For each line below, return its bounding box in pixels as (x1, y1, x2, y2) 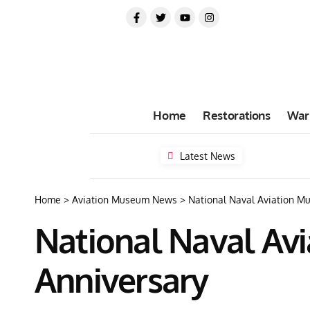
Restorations (202, 107, 271, 122)
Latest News (180, 149, 236, 162)
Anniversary (35, 259, 208, 300)
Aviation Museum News (72, 194, 177, 206)
